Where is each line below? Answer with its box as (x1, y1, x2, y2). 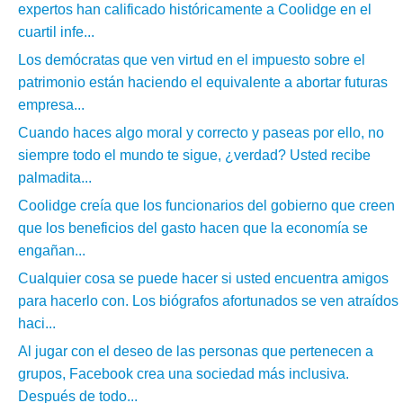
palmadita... (18, 170, 92, 185)
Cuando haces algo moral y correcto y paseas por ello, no (18, 125, 384, 140)
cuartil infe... (18, 24, 94, 40)
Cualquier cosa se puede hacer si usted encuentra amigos (18, 271, 389, 286)
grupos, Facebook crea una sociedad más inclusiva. (18, 366, 349, 381)
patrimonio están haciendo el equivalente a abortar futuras (18, 75, 388, 90)
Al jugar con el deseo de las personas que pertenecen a (18, 344, 373, 359)
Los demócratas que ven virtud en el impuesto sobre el (18, 52, 365, 67)
